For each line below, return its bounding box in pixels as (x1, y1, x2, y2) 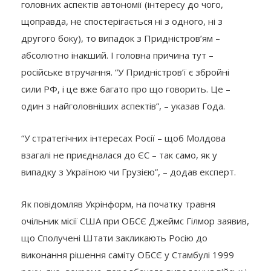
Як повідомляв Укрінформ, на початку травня (21, 197, 215, 210)
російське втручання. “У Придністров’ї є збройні (21, 65, 229, 78)
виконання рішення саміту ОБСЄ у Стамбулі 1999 (21, 248, 234, 261)
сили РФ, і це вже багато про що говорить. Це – (21, 82, 230, 95)
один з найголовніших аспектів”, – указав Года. (21, 99, 225, 112)
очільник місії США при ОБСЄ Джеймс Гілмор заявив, (21, 214, 249, 227)
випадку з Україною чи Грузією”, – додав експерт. (21, 165, 236, 178)
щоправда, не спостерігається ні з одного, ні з (21, 15, 223, 27)
